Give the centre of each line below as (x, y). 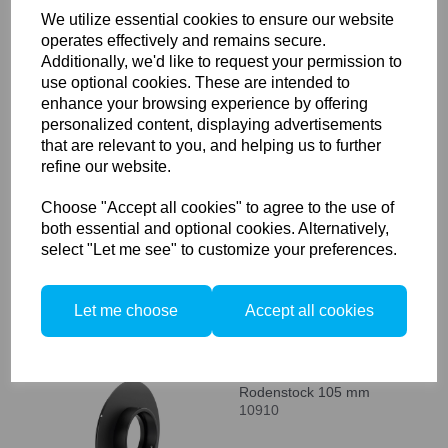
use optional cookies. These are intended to (196, 82)
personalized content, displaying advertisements (212, 124)
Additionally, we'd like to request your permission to (222, 61)
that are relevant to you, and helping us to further (211, 145)
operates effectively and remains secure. (184, 40)
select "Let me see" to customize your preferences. (219, 249)
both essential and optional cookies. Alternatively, (215, 228)
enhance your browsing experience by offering (205, 103)
